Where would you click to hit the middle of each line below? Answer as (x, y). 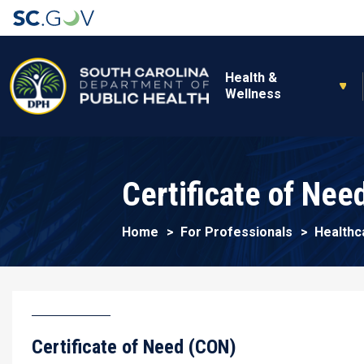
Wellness (253, 94)
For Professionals (236, 232)
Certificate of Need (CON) (134, 347)
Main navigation (257, 56)
